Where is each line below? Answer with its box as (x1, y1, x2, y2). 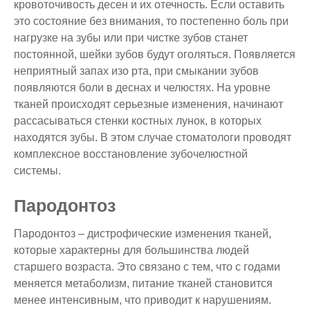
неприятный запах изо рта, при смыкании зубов (14, 64, 259, 77)
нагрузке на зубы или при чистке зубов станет (14, 31, 248, 44)
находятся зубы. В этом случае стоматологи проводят (14, 131, 291, 143)
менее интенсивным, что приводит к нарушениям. (14, 293, 271, 306)
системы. (14, 164, 61, 176)
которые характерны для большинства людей (14, 244, 249, 256)
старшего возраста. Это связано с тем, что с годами (14, 260, 280, 273)
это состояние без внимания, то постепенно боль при (14, 15, 289, 27)
